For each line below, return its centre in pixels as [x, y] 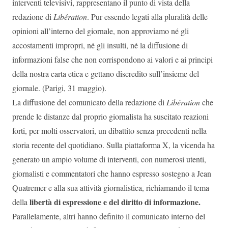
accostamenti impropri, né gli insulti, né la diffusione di [100, 45]
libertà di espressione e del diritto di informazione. [114, 202]
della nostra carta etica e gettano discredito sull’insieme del [106, 73]
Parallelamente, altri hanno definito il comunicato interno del [109, 216]
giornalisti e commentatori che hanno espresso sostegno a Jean [112, 173]
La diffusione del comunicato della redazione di [89, 102]
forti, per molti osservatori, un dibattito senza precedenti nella [109, 130]
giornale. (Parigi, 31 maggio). [59, 88]
